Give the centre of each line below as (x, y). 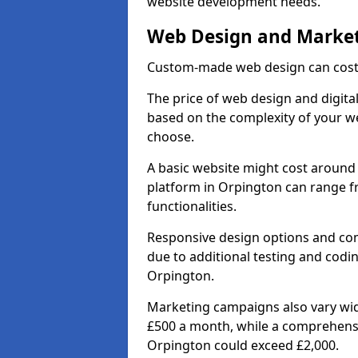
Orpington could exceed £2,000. (243, 345)
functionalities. (192, 206)
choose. (171, 137)
